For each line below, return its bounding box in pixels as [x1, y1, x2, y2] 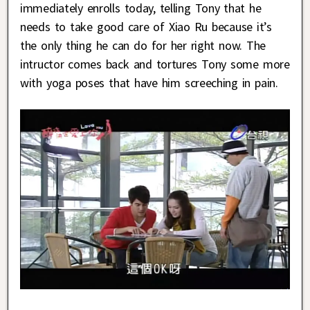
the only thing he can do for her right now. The [20, 37, 266, 53]
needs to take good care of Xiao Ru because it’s [20, 18, 272, 35]
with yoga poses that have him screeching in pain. [20, 74, 278, 91]
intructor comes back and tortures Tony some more [20, 55, 290, 72]
